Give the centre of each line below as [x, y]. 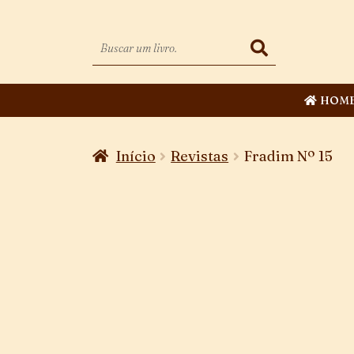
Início [136, 156]
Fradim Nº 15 [288, 156]
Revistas [200, 156]
